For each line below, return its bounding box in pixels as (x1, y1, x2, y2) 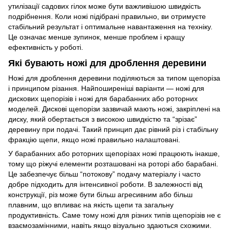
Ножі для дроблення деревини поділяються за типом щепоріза (8, 74, 220, 83)
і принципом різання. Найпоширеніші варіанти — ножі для (8, 84, 204, 93)
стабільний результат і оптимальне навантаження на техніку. (8, 22, 213, 31)
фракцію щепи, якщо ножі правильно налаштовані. (8, 136, 180, 144)
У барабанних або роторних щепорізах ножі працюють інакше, (8, 149, 220, 158)
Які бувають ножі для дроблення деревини (8, 57, 206, 68)
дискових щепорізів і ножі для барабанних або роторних (8, 94, 198, 103)
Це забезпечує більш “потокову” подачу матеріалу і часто (8, 170, 201, 179)
